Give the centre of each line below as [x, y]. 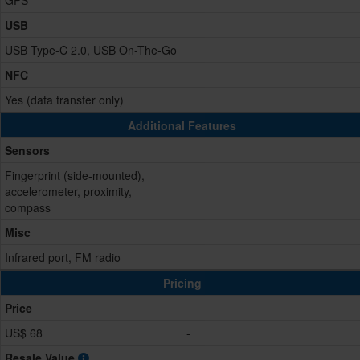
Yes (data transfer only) [64, 100]
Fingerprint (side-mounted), [75, 176]
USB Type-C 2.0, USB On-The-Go [91, 50]
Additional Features [182, 126]
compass [28, 208]
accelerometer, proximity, [68, 192]
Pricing [182, 283]
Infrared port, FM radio [63, 258]
